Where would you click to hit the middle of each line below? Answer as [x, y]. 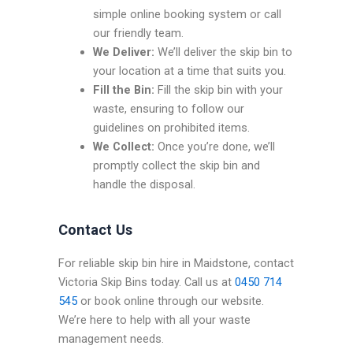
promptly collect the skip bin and [176, 166]
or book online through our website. [171, 301]
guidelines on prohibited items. [171, 128]
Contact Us [96, 229]
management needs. [111, 338]
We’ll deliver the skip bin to [223, 52]
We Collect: [123, 147]
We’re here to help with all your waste [155, 320]
